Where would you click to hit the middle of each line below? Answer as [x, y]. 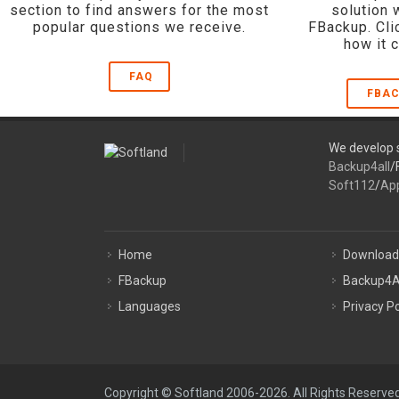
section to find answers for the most [140, 10]
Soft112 [351, 185]
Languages [150, 306]
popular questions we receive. [140, 27]
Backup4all [359, 167]
